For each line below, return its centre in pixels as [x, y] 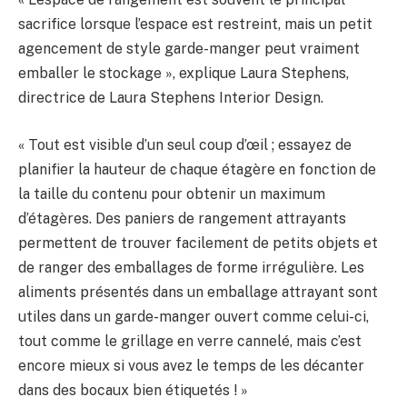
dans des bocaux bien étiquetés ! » [133, 390]
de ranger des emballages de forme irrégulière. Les [191, 268]
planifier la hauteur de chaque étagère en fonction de [197, 169]
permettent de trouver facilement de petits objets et [198, 243]
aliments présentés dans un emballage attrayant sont [198, 292]
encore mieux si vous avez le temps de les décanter [191, 366]
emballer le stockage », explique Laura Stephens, [184, 74]
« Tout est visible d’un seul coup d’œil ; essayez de [185, 145]
